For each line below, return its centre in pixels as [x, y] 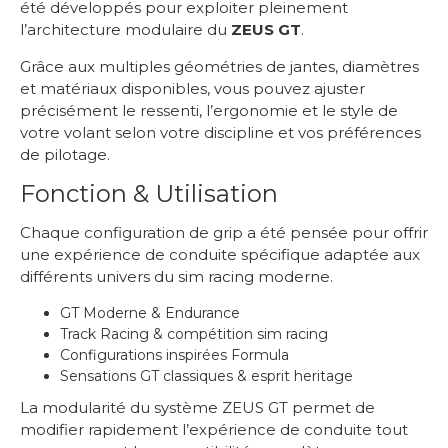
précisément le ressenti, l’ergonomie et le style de [209, 111]
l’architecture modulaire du [125, 30]
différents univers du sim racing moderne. [176, 277]
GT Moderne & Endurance [150, 313]
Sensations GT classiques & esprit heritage [206, 376]
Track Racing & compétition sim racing [194, 334]
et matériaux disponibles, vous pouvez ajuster [192, 89]
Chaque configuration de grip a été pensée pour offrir [224, 233]
